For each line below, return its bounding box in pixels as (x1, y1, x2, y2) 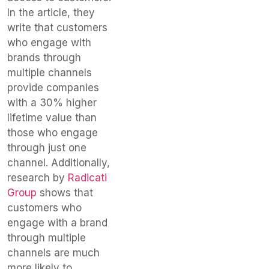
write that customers (7, 21, 107, 34)
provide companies (7, 81, 99, 94)
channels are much (7, 246, 100, 259)
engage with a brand (7, 216, 107, 229)
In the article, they (7, 6, 95, 19)
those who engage (7, 126, 98, 139)
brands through (7, 51, 81, 64)
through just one (7, 141, 86, 154)
